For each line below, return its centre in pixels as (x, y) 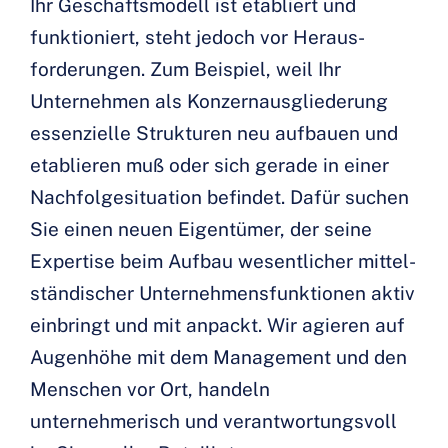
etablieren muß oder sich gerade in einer (209, 165)
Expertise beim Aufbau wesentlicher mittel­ (223, 261)
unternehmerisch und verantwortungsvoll (213, 421)
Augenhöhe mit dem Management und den (218, 357)
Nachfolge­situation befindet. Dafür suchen (219, 197)
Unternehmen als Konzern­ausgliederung (209, 101)
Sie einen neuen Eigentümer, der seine (201, 229)
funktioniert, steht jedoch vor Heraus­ (197, 37)
